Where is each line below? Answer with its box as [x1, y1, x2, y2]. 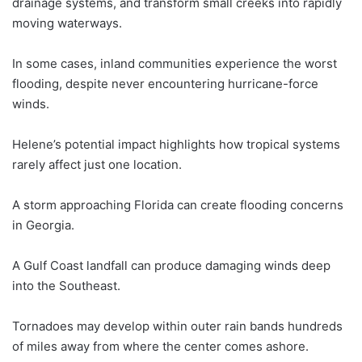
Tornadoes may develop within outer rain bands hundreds [12, 318, 343, 334]
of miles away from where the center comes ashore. [12, 339, 309, 354]
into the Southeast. [12, 278, 120, 293]
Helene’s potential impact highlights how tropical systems [12, 137, 340, 152]
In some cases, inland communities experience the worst [12, 56, 337, 71]
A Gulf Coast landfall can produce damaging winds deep [12, 258, 330, 273]
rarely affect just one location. [12, 157, 182, 172]
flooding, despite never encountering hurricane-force [12, 76, 318, 91]
